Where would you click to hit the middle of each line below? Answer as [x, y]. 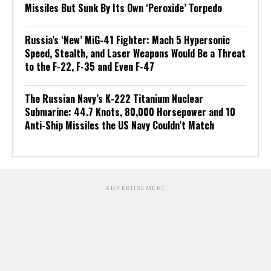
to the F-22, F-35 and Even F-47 [90, 67]
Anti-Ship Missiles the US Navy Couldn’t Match [119, 126]
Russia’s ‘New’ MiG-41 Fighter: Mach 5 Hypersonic [127, 40]
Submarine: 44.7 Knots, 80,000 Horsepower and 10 [130, 112]
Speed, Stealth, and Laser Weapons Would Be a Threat [135, 54]
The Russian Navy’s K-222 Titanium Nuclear [114, 99]
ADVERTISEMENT [135, 188]
